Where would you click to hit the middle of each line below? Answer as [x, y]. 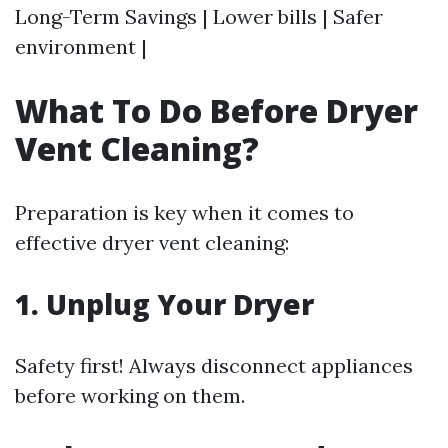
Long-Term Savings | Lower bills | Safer [199, 17]
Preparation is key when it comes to [184, 213]
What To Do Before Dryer [216, 111]
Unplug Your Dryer [180, 304]
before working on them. [130, 396]
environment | [81, 47]
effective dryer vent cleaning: [152, 243]
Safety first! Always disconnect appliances [214, 366]
